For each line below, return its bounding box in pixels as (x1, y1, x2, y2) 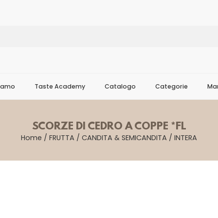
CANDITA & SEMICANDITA (82, 133, 167, 143)
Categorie (155, 82, 188, 91)
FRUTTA (49, 133, 74, 143)
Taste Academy (35, 82, 85, 91)
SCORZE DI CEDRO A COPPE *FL (32, 121, 186, 133)
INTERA (174, 133, 197, 143)
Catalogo (105, 82, 136, 91)
